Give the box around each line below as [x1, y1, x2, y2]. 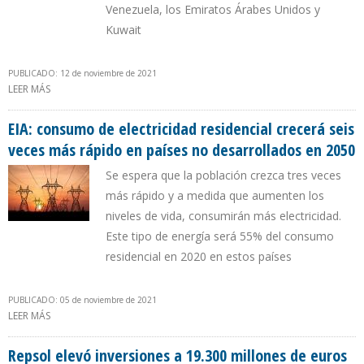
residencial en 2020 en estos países [106, 249, 292, 265]
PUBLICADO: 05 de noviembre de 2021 [8, 294, 157, 306]
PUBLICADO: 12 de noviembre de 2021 [8, 67, 157, 80]
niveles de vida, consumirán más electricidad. [106, 208, 341, 224]
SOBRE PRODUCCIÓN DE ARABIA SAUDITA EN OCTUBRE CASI [50, 82, 327, 97]
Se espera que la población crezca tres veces [106, 167, 341, 184]
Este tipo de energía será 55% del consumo [106, 228, 334, 245]
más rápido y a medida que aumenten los [106, 188, 324, 204]
